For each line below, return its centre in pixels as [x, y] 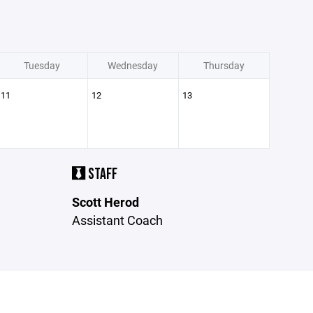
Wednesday [133, 65]
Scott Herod [106, 202]
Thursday [224, 65]
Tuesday [42, 65]
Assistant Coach [118, 220]
